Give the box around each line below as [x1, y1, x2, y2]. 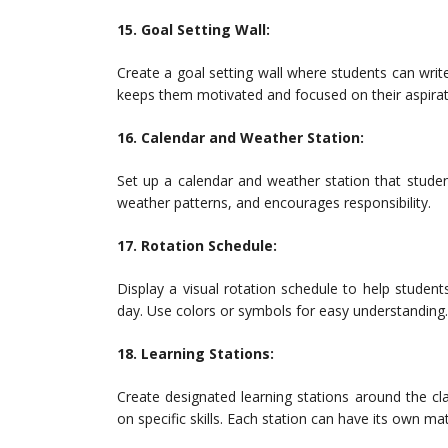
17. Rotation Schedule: [117, 236, 277, 255]
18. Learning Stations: [117, 344, 274, 363]
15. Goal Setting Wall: [117, 20, 270, 39]
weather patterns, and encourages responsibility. [117, 193, 431, 212]
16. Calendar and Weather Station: [117, 128, 364, 147]
